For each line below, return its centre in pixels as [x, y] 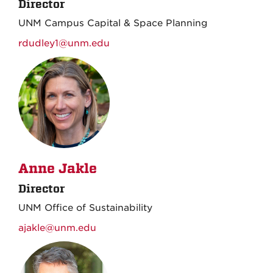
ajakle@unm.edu [57, 228]
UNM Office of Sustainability [85, 208]
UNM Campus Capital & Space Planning [113, 23]
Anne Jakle [58, 169]
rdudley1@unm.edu [64, 43]
